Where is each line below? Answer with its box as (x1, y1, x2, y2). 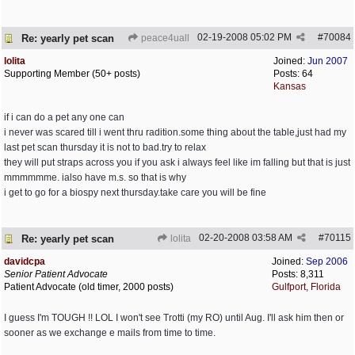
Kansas (273, 81, 306, 92)
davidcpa (4, 256, 45, 267)
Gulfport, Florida (272, 281, 341, 292)
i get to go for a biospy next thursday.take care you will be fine (4, 187, 266, 198)
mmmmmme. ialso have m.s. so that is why (4, 172, 186, 183)
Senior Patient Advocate (4, 269, 108, 280)
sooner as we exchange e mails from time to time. (4, 327, 216, 338)
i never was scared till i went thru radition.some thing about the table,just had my (4, 127, 346, 138)
